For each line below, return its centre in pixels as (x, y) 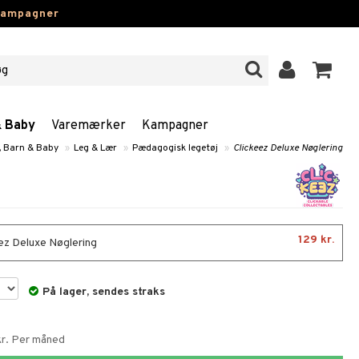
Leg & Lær (95, 148)
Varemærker (88, 126)
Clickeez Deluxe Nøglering (288, 148)
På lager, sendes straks (104, 292)
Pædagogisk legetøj (175, 148)
